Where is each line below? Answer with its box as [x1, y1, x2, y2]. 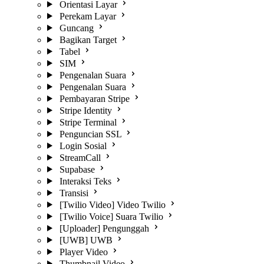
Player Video [59, 246, 108, 257]
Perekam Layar [59, 11, 116, 21]
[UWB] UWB [59, 235, 113, 245]
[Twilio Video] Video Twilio [59, 199, 166, 210]
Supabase [59, 164, 95, 174]
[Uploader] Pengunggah [59, 223, 149, 233]
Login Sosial [59, 140, 107, 151]
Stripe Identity [59, 105, 112, 115]
